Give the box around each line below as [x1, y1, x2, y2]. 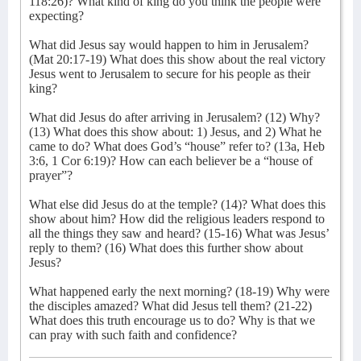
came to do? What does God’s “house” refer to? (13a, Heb [29, 139, 325, 153]
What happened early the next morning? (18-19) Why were [29, 284, 330, 298]
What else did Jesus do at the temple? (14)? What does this [29, 197, 326, 211]
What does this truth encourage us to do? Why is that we [29, 313, 315, 327]
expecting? [29, 9, 84, 23]
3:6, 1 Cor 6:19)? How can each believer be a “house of [29, 154, 313, 168]
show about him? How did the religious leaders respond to [29, 212, 325, 226]
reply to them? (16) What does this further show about [29, 241, 303, 255]
